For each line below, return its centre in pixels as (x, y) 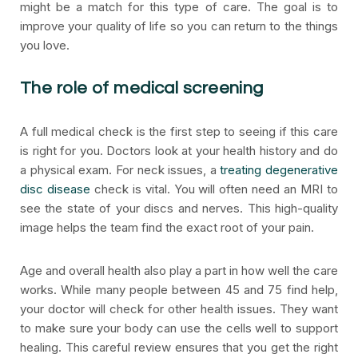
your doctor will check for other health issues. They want (179, 309)
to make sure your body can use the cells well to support (179, 328)
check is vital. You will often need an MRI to (214, 189)
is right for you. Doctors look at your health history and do (179, 151)
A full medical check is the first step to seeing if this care (179, 131)
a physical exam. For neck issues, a (120, 170)
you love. (45, 45)
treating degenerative (279, 170)
